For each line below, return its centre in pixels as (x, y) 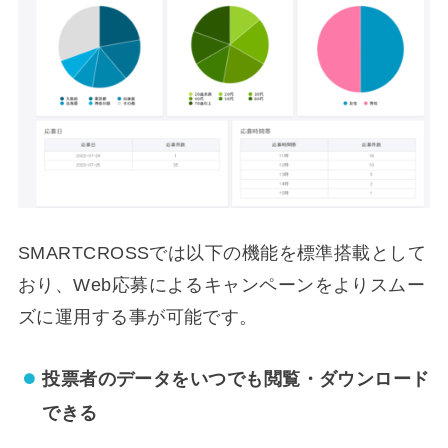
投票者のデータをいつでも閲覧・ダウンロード (236, 378)
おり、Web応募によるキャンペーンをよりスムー (221, 284)
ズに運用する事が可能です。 (137, 316)
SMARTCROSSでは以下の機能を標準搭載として (222, 252)
